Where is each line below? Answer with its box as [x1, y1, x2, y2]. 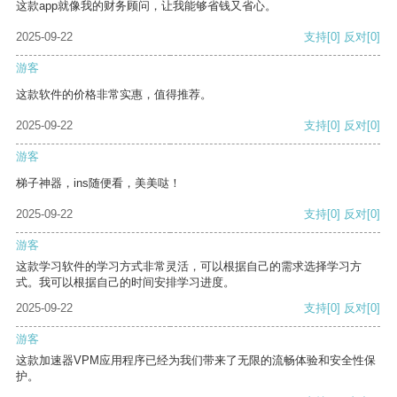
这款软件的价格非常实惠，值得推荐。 [16, 88, 212, 102]
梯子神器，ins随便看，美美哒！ [16, 176, 181, 191]
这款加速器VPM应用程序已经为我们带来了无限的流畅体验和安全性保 [16, 354, 376, 368]
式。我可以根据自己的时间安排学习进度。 [16, 276, 235, 290]
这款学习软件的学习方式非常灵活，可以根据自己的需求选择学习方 [16, 260, 362, 274]
